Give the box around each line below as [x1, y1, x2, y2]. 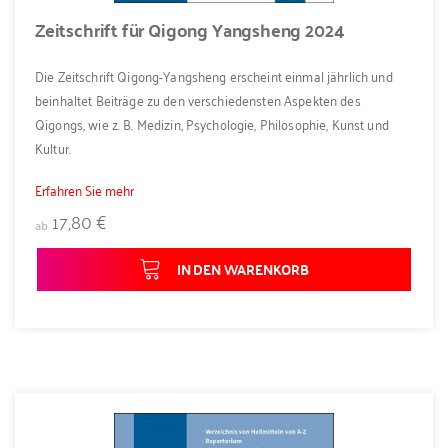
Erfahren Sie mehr [35, 177, 134, 203]
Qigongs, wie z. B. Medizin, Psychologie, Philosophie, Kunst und [35, 110, 389, 136]
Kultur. [35, 134, 71, 160]
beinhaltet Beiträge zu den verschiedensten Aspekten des [35, 86, 361, 112]
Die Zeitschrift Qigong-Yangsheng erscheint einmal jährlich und [35, 62, 393, 88]
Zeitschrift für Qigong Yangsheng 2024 [35, 13, 345, 47]
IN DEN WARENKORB [177, 256, 309, 283]
